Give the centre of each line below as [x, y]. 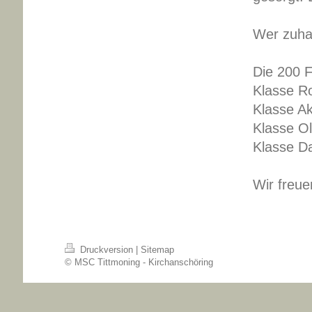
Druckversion [106, 250]
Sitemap [157, 250]
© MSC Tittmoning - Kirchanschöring [139, 263]
